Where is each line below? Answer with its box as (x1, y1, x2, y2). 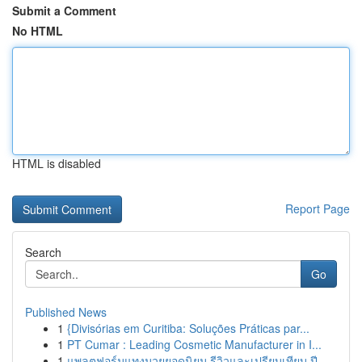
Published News (25, 304, 107, 320)
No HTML (12, 23, 63, 39)
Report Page (285, 200, 350, 217)
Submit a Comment (12, 2, 116, 19)
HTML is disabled (12, 155, 101, 171)
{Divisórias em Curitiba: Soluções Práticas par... (67, 320, 309, 336)
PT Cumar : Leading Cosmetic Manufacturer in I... (67, 336, 322, 352)
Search (25, 244, 61, 260)
